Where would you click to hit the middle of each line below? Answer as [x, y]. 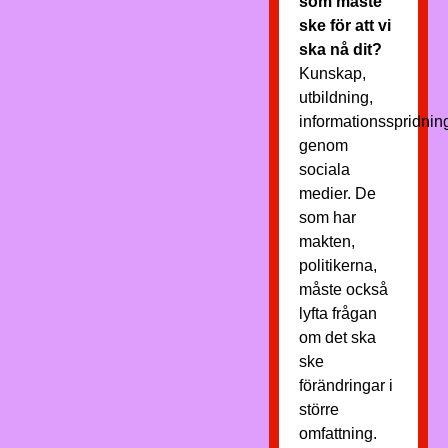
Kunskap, [332, 73]
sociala [324, 169]
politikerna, [337, 265]
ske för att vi [344, 25]
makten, [326, 241]
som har [327, 217]
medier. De [337, 193]
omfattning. [337, 433]
